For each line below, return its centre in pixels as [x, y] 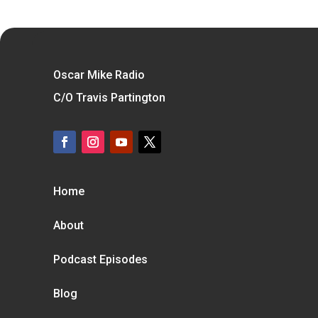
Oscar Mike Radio [99, 75]
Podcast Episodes [100, 259]
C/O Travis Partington [109, 97]
